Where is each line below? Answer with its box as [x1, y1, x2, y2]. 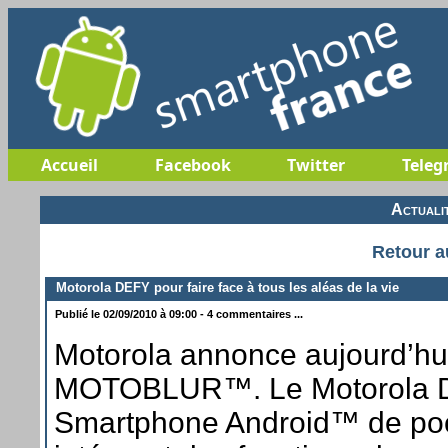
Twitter [286, 154, 345, 176]
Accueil [41, 154, 98, 176]
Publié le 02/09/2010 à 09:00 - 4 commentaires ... [52, 307, 303, 320]
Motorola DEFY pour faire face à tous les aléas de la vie [48, 279, 399, 295]
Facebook [154, 154, 231, 176]
